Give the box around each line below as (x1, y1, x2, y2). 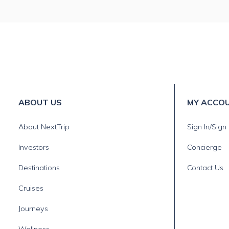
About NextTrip (18, 122, 70, 131)
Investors (18, 143, 49, 152)
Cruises (18, 184, 43, 193)
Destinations (18, 163, 60, 172)
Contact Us (187, 163, 223, 172)
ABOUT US (18, 97, 62, 107)
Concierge (187, 143, 222, 152)
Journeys (18, 204, 48, 213)
